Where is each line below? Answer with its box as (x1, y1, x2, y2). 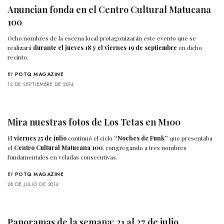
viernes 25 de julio (14, 133, 67, 142)
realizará (7, 43, 33, 51)
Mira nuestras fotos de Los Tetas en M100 (7, 115, 180, 128)
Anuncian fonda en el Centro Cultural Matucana (7, 3, 211, 15)
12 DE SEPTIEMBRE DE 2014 (7, 80, 73, 88)
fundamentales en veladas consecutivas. (7, 152, 118, 161)
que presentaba (168, 133, 213, 142)
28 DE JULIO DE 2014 (7, 180, 58, 188)
